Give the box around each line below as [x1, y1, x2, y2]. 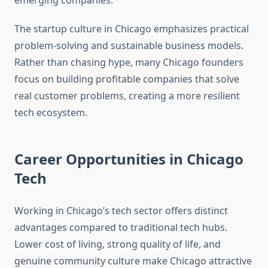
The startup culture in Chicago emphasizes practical [14, 22, 249, 36]
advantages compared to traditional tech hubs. [14, 221, 227, 234]
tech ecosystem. [14, 106, 87, 120]
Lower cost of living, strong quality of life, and [14, 237, 221, 251]
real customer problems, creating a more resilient [14, 89, 240, 103]
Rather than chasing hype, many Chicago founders [14, 56, 243, 69]
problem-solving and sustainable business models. [14, 39, 243, 53]
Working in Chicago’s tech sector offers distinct [14, 204, 228, 218]
